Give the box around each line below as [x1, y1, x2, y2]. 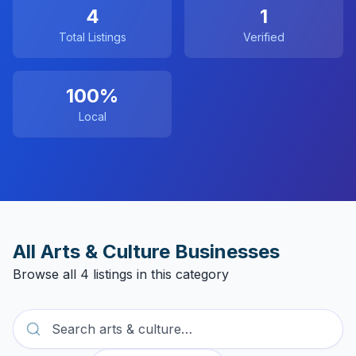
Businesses [170, 240, 280, 263]
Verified [243, 30, 284, 44]
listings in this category [89, 266, 229, 282]
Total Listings [58, 30, 126, 44]
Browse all [13, 266, 80, 282]
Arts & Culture [41, 240, 170, 263]
